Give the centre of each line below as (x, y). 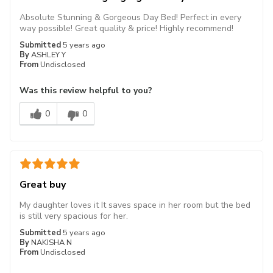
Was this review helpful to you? (86, 90)
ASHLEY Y (48, 55)
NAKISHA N (51, 242)
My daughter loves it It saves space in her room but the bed (135, 205)
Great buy (43, 184)
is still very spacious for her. (74, 216)
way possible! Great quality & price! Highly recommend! (126, 28)
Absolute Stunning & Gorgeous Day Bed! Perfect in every (130, 17)
